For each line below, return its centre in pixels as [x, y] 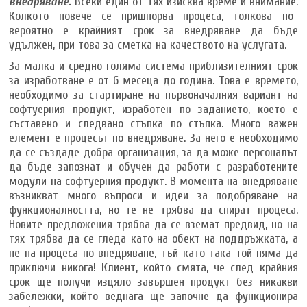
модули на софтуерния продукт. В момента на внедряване [153, 181]
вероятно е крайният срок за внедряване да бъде [153, 30]
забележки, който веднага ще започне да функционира [153, 296]
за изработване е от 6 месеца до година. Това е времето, [153, 80]
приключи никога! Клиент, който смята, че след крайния [153, 267]
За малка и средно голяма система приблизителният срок [153, 66]
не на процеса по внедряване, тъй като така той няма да [153, 253]
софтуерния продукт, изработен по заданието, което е [153, 109]
